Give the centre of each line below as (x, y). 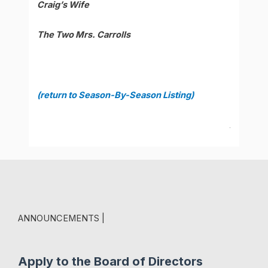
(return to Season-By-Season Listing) (116, 95)
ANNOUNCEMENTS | (61, 218)
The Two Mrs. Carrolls (84, 35)
